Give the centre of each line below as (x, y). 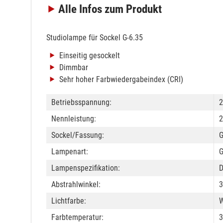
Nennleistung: (74, 118)
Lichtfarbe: (69, 201)
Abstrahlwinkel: (76, 184)
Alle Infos (81, 9)
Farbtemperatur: (77, 217)
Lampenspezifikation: (86, 168)
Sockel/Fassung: (78, 135)
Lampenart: (70, 151)
